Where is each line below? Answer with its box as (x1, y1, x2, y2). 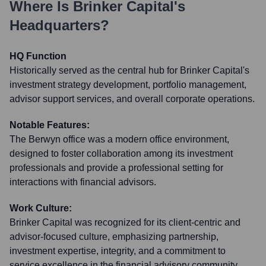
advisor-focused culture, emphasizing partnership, (9, 232, 218, 242)
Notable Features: (9, 120, 90, 130)
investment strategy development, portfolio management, (9, 80, 246, 90)
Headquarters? (9, 17, 109, 33)
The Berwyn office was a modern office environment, (9, 134, 229, 144)
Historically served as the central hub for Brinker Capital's (9, 65, 249, 75)
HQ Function (9, 51, 66, 61)
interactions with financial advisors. (9, 177, 156, 187)
